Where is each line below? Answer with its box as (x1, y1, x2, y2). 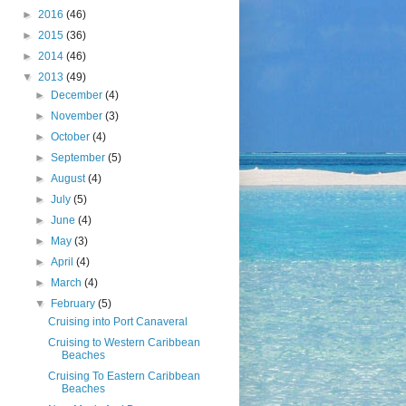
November (50, 110, 105, 122)
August (50, 172, 88, 185)
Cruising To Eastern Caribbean (48, 370, 201, 382)
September (50, 151, 108, 164)
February (50, 297, 98, 310)
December (50, 89, 105, 101)
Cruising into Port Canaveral (48, 315, 188, 328)
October (50, 130, 92, 143)
